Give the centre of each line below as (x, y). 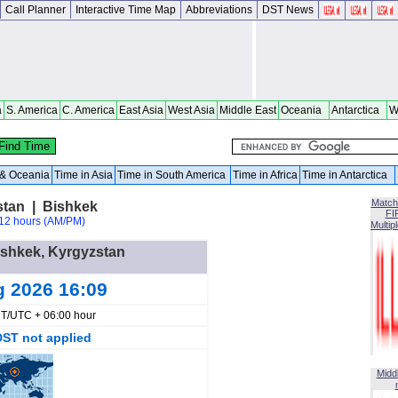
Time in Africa (265, 175)
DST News (288, 10)
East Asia (141, 110)
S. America (32, 110)
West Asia (191, 110)
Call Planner (36, 10)
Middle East (248, 110)
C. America (88, 110)
